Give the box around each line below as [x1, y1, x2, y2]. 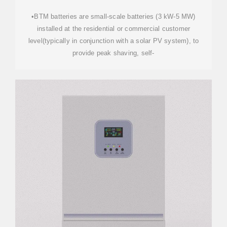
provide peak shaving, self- [72, 49, 155, 57]
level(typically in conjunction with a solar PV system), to [28, 37, 199, 45]
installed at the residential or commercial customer [36, 25, 191, 32]
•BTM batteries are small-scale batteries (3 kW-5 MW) [31, 13, 196, 20]
